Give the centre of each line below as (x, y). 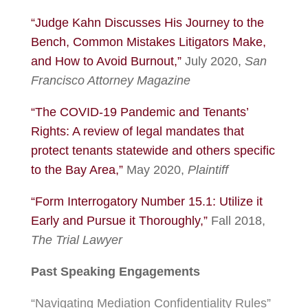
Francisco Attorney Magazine (110, 80)
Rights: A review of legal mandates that (137, 131)
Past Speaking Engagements (115, 272)
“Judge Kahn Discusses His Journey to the (147, 23)
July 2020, (213, 61)
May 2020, (155, 170)
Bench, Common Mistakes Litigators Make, (148, 42)
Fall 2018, (236, 221)
